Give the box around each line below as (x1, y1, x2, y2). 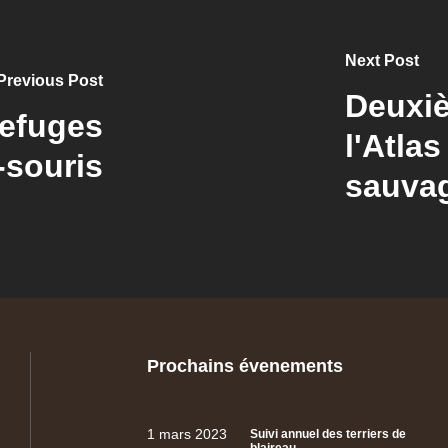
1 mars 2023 (147, 426, 228, 442)
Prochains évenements (147, 356, 344, 376)
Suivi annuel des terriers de (250, 427, 407, 441)
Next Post (344, 51, 419, 69)
